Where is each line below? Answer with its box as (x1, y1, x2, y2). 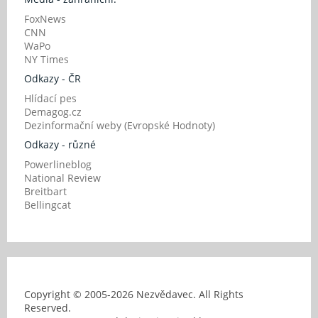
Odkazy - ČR (24, 72, 81, 85)
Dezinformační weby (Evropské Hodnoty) (24, 119, 215, 132)
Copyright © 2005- (24, 287, 111, 301)
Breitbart (24, 185, 67, 198)
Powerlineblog (24, 158, 92, 171)
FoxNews (24, 12, 66, 26)
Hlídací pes (24, 92, 77, 105)
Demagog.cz (24, 105, 82, 119)
